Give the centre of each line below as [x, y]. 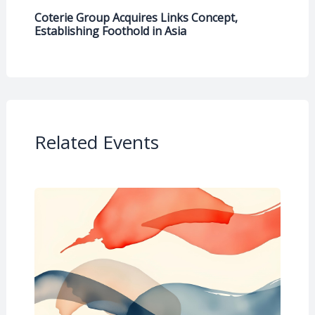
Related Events [96, 142]
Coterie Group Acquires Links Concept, [136, 17]
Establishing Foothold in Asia [110, 31]
